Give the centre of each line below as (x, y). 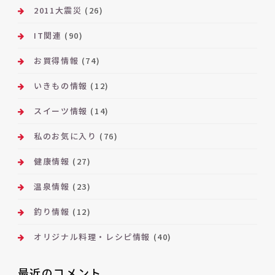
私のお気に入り (65, 136)
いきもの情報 (61, 86)
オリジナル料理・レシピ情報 (92, 237)
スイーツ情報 (61, 111)
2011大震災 (58, 10)
